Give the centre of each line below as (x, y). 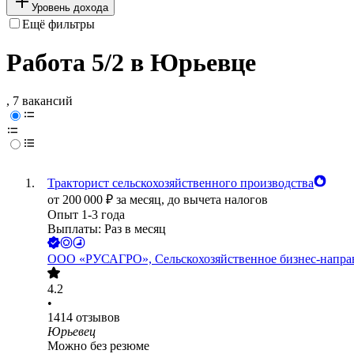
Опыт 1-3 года (86, 215)
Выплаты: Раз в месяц (107, 229)
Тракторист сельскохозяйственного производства (181, 183)
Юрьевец (72, 332)
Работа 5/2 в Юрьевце (131, 63)
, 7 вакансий (40, 101)
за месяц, (142, 200)
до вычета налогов (218, 200)
